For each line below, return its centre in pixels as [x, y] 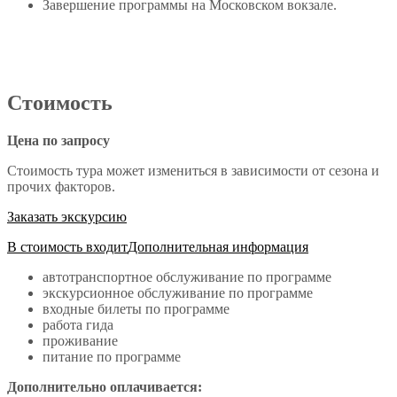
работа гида [78, 324]
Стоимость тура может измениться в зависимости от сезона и [193, 170]
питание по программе [112, 356]
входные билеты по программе [136, 308]
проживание [80, 340]
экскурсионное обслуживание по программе [178, 292]
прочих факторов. [61, 186]
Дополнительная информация [218, 246]
